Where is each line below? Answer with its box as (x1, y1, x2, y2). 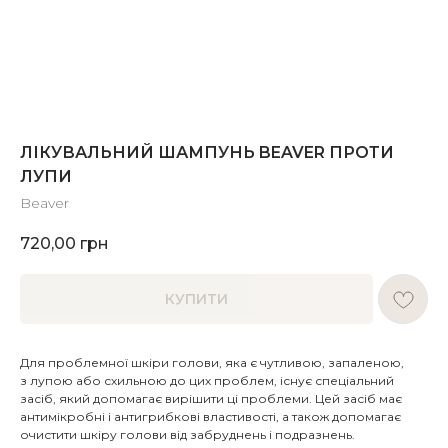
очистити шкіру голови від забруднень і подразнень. (20, 427, 355, 443)
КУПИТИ (165, 290, 228, 309)
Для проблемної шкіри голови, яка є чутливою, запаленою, (20, 355, 404, 371)
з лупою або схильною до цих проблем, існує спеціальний (20, 373, 394, 389)
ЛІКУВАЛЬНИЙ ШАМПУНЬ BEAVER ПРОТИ (20, 143, 394, 162)
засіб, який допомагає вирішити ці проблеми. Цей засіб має (20, 391, 402, 407)
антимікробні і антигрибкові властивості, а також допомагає (20, 409, 401, 425)
